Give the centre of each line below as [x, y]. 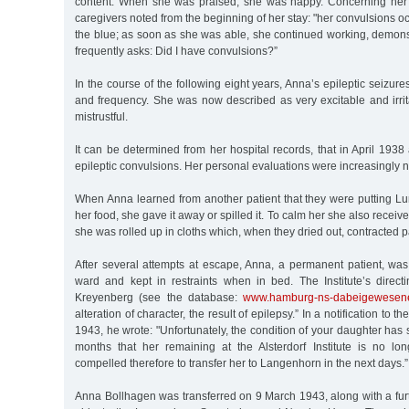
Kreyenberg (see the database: [159, 298]
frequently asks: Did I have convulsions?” [176, 52]
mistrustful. [101, 117]
